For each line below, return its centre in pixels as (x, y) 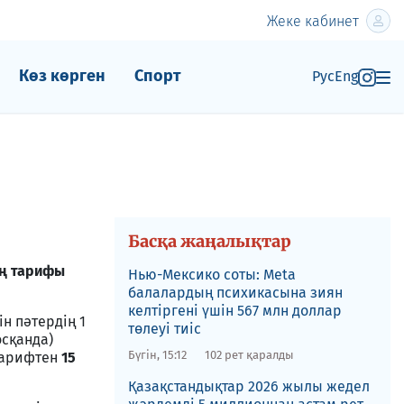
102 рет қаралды (249, 355)
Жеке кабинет (313, 21)
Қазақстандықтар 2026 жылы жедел (248, 386)
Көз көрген (62, 76)
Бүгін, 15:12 (157, 355)
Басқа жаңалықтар (209, 241)
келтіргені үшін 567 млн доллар (234, 311)
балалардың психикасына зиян (235, 293)
